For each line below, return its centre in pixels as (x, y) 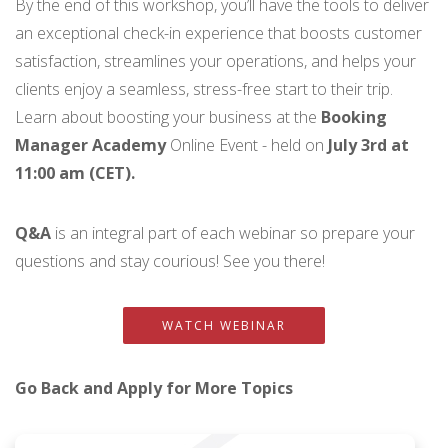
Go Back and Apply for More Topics (154, 387)
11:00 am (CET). (75, 172)
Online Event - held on (249, 144)
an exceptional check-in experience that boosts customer (218, 32)
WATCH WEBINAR (224, 325)
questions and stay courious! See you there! (170, 260)
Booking (354, 116)
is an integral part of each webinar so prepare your (235, 232)
